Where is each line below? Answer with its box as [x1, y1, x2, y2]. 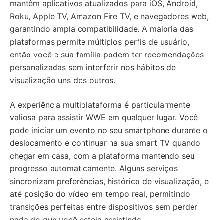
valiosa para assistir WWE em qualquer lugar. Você [10, 112, 198, 123]
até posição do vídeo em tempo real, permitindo [10, 189, 190, 199]
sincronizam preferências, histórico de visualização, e [10, 176, 209, 187]
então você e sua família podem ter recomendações [10, 50, 204, 60]
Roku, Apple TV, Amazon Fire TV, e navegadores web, [10, 11, 209, 22]
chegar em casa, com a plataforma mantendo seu [10, 151, 194, 161]
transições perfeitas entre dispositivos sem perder [10, 202, 197, 212]
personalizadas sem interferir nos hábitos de [10, 62, 176, 73]
